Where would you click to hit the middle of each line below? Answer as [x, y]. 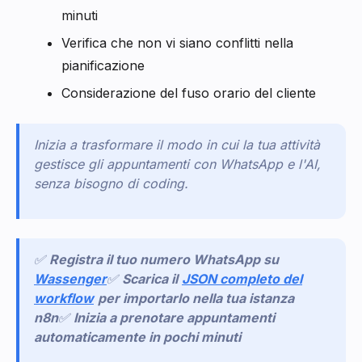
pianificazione [103, 65]
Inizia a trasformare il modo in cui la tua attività [177, 144]
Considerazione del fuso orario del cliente [189, 93]
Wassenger [70, 278]
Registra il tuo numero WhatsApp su [164, 259]
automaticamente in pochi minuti [137, 337]
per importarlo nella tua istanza [196, 298]
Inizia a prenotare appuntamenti [174, 317]
